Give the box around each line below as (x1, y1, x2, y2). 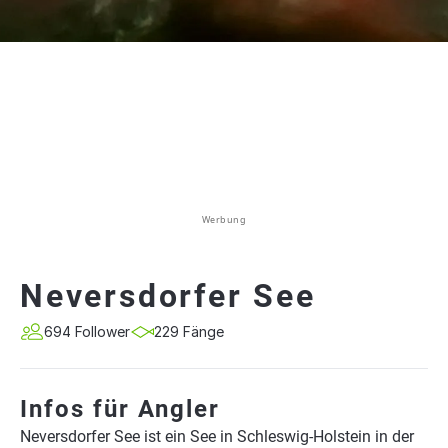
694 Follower (44, 323, 130, 340)
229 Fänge (154, 323, 224, 340)
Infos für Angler (20, 395, 220, 423)
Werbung (201, 213, 247, 226)
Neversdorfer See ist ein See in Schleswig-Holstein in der (20, 427, 414, 446)
